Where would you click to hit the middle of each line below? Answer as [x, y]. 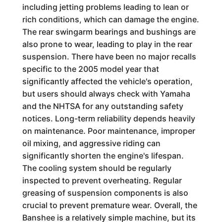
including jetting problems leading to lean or [105, 7]
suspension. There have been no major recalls [109, 56]
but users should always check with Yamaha [106, 94]
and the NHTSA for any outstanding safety [103, 106]
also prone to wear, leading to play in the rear [107, 44]
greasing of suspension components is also [105, 193]
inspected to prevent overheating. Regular [102, 180]
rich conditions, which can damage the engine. [111, 19]
